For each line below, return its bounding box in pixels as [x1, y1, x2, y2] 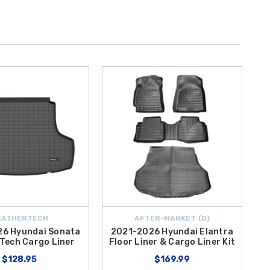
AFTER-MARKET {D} [134, 214, 210, 223]
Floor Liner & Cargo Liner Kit [108, 237, 236, 248]
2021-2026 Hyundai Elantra [110, 227, 234, 237]
